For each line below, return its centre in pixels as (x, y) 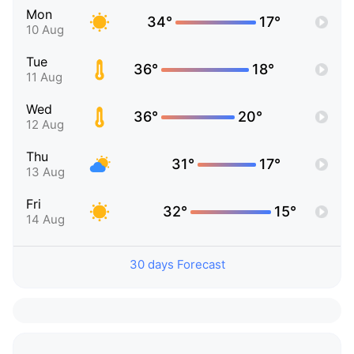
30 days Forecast (177, 265)
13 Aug (45, 172)
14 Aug (45, 220)
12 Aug (45, 125)
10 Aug (45, 30)
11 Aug (44, 77)
